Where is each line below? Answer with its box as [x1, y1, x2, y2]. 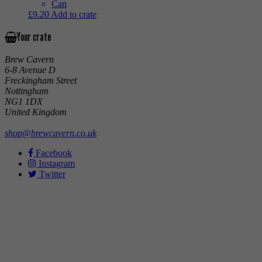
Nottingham [5, 86, 49, 96]
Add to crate [51, 9, 96, 19]
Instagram [36, 158, 75, 169]
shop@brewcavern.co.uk [5, 128, 96, 139]
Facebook [33, 148, 72, 158]
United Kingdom [5, 107, 67, 118]
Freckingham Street [5, 75, 77, 86]
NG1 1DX [5, 96, 43, 107]
